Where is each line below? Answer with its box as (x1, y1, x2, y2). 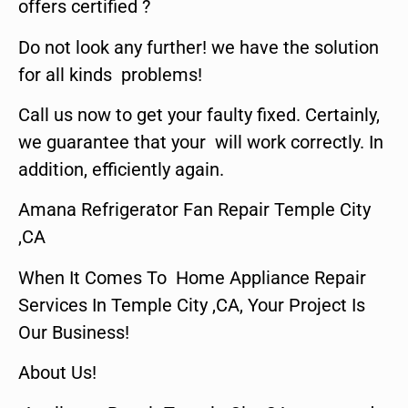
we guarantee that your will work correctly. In (18, 130, 383, 153)
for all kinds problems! (18, 63, 202, 86)
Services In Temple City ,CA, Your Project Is (18, 293, 365, 316)
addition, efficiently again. (18, 158, 224, 180)
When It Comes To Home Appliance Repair (18, 266, 366, 289)
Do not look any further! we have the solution (18, 36, 379, 58)
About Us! (18, 362, 97, 384)
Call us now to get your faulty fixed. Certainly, (18, 103, 380, 126)
